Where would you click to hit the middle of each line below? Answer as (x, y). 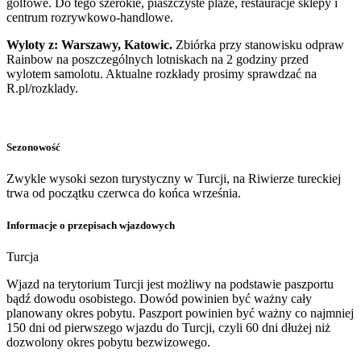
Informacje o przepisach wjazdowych (91, 225)
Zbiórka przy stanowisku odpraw (258, 45)
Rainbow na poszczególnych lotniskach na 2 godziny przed (158, 60)
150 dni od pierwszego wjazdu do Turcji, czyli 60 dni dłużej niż (168, 327)
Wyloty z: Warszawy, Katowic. (89, 45)
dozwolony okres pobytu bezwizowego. (108, 342)
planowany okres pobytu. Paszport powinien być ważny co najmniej (180, 313)
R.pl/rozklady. (42, 89)
